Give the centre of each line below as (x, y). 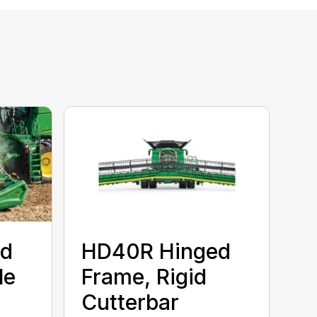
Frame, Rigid (144, 277)
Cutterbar (131, 302)
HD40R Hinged (156, 252)
